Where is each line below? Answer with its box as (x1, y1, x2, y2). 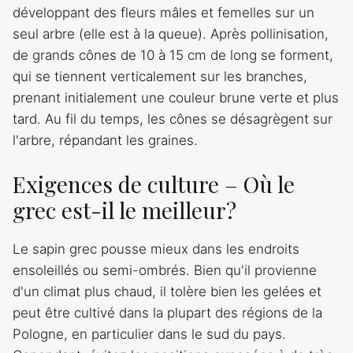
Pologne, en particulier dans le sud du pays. (13, 326, 286, 343)
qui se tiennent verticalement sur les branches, (13, 68, 307, 84)
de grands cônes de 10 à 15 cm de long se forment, (13, 46, 333, 63)
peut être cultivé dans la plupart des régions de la (13, 305, 322, 321)
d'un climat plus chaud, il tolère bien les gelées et (13, 284, 321, 300)
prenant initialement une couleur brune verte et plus (13, 89, 339, 106)
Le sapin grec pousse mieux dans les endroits (13, 241, 299, 258)
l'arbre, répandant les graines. (13, 132, 198, 148)
